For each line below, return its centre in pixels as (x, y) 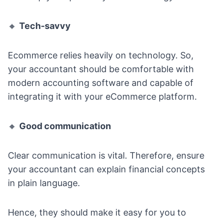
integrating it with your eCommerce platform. (102, 97)
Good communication (65, 126)
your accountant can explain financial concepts (106, 169)
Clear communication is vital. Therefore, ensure (106, 156)
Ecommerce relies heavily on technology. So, (101, 55)
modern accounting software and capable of (101, 83)
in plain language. (44, 183)
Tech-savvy (45, 26)
